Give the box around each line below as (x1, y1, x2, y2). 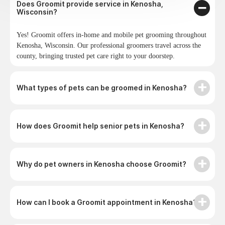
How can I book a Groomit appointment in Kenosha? (16, 197, 197, 206)
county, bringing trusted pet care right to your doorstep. (16, 52, 175, 60)
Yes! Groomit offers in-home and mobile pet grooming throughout (16, 31, 206, 39)
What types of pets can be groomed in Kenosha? (16, 83, 187, 92)
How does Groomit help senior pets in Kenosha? (16, 121, 184, 130)
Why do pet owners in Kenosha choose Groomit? (16, 159, 186, 168)
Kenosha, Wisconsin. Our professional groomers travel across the (16, 41, 201, 49)
